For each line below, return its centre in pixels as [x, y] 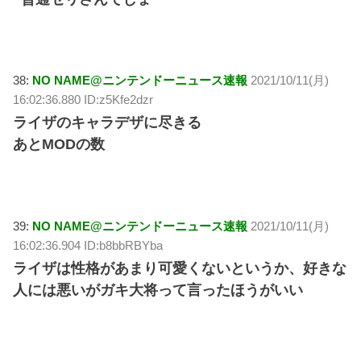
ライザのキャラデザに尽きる [108, 123]
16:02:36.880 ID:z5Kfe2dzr [83, 100]
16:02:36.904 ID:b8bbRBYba [88, 245]
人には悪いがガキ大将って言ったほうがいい [158, 290]
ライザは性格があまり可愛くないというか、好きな [180, 268]
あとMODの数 [59, 145]
